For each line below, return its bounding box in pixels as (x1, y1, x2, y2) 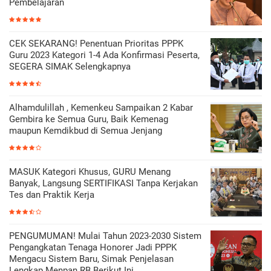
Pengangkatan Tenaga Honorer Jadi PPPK (9, 242, 177, 253)
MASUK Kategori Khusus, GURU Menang (9, 166, 171, 177)
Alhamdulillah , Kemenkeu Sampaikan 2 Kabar (9, 102, 193, 113)
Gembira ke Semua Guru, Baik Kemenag (9, 114, 168, 125)
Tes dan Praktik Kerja (9, 189, 94, 200)
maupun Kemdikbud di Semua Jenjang (9, 125, 162, 136)
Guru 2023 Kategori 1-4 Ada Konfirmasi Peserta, (9, 50, 200, 60)
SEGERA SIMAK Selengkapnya (9, 61, 131, 72)
